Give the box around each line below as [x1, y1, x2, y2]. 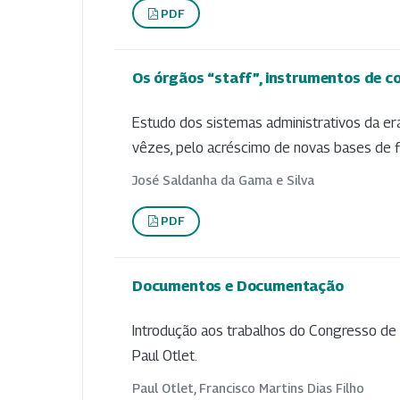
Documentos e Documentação [132, 276, 344, 295]
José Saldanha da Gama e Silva [132, 171, 314, 187]
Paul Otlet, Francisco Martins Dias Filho [132, 379, 364, 396]
